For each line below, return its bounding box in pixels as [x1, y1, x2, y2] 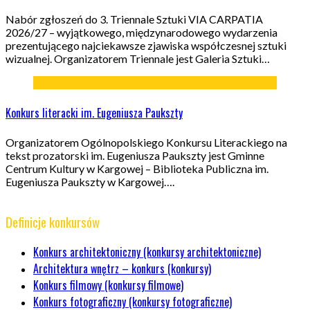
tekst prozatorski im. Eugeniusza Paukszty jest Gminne [6, 148, 264, 162]
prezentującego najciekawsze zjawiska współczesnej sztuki [6, 39, 286, 53]
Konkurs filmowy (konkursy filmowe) [33, 277, 183, 294]
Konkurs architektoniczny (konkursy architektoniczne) [33, 244, 261, 261]
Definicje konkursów [6, 212, 100, 231]
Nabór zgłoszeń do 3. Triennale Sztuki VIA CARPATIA [6, 12, 263, 26]
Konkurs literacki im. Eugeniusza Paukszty [6, 104, 183, 121]
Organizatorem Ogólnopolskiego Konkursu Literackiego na [6, 135, 287, 149]
